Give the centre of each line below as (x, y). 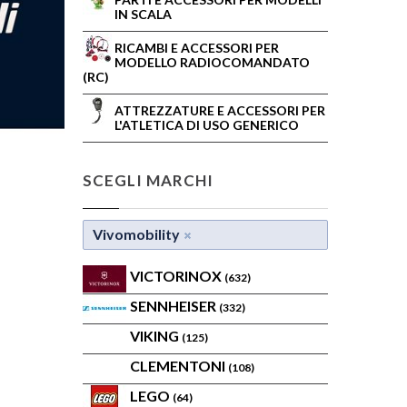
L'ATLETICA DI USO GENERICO (207, 125)
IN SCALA (143, 14)
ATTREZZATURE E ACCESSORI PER (220, 110)
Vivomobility (136, 234)
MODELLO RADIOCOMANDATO (212, 62)
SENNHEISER (174, 306)
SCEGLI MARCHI (149, 180)
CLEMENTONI (179, 366)
